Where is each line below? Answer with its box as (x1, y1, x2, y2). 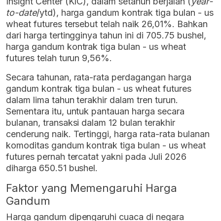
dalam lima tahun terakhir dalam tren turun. (6, 95, 178, 106)
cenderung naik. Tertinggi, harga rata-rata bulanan (6, 129, 210, 140)
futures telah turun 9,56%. (6, 53, 112, 64)
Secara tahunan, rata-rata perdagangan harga (6, 72, 191, 83)
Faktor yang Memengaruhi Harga (6, 182, 177, 195)
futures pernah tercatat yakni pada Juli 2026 (6, 151, 186, 162)
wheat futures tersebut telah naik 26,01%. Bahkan (6, 19, 208, 30)
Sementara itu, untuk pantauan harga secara (6, 106, 184, 117)
